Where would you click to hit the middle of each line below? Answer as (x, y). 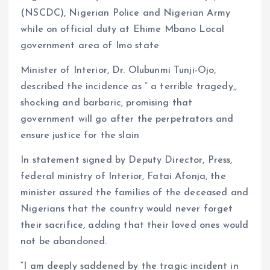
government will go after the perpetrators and (127, 120)
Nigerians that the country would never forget (127, 209)
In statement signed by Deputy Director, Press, (127, 161)
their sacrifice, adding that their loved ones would (135, 226)
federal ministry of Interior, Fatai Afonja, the (123, 177)
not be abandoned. (64, 242)
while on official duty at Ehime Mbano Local (123, 30)
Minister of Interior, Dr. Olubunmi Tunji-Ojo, (118, 71)
